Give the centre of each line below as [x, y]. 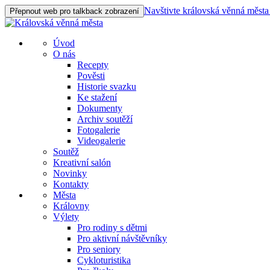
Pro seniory [99, 249]
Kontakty [71, 184]
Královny [71, 206]
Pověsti [91, 76]
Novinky [70, 173]
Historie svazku [107, 86]
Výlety [66, 217]
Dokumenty [100, 108]
